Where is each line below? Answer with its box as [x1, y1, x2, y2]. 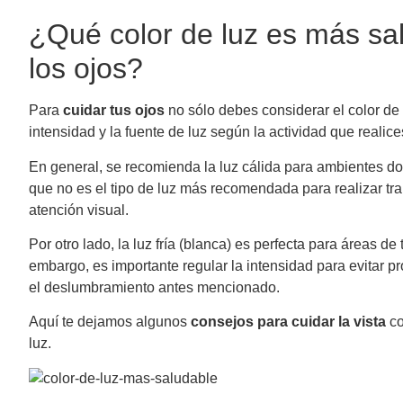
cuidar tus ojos [63, 103, 165, 119]
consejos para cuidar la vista [191, 314, 386, 330]
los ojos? [29, 52, 151, 85]
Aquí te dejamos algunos [29, 314, 191, 330]
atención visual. [29, 201, 136, 218]
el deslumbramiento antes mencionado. [29, 280, 287, 296]
